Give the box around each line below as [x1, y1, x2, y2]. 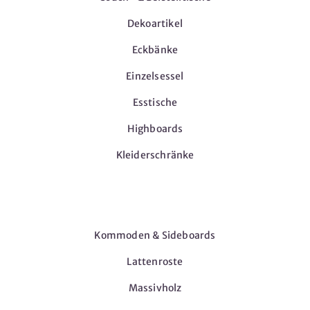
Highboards [127, 122, 183, 135]
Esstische [132, 96, 178, 109]
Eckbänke [131, 44, 179, 56]
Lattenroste [127, 255, 183, 268]
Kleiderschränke [116, 149, 194, 161]
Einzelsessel [126, 70, 184, 82]
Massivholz [128, 282, 182, 294]
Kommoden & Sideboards [94, 229, 216, 241]
